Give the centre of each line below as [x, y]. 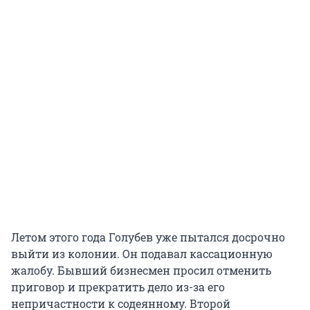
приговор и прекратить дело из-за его [118, 287]
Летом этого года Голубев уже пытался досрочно [148, 237]
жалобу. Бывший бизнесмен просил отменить [141, 271]
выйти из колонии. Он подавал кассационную [142, 254]
